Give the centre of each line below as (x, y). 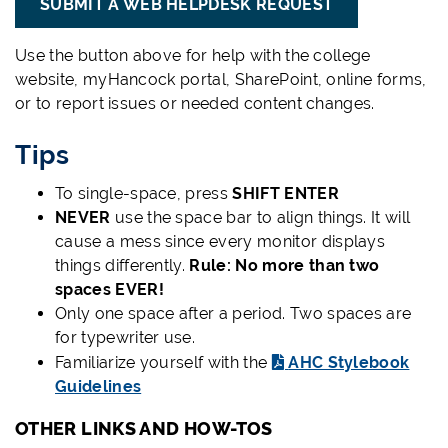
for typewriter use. (125, 338)
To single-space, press (144, 194)
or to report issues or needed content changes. (197, 103)
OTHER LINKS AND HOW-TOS (144, 429)
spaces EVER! (109, 290)
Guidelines (98, 387)
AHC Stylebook (349, 363)
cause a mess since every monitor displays (220, 242)
